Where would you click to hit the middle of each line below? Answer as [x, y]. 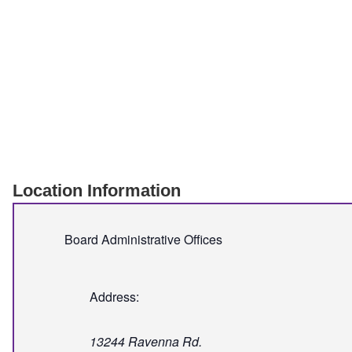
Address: [114, 297]
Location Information [97, 191]
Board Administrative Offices [143, 240]
